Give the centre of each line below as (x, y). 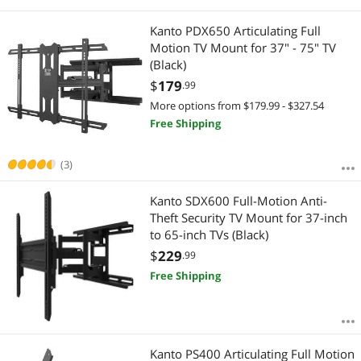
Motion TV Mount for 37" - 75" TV (243, 47)
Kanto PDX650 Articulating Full (235, 30)
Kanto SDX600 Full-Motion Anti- (238, 201)
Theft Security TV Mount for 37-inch (248, 218)
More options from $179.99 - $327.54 (237, 105)
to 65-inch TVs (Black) (209, 235)
